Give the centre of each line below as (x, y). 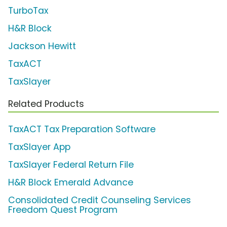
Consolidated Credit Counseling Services (100, 200)
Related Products (46, 104)
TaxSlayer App (39, 147)
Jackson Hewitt (42, 46)
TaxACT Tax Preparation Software (82, 129)
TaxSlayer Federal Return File (71, 165)
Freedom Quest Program (63, 210)
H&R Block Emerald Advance (71, 183)
